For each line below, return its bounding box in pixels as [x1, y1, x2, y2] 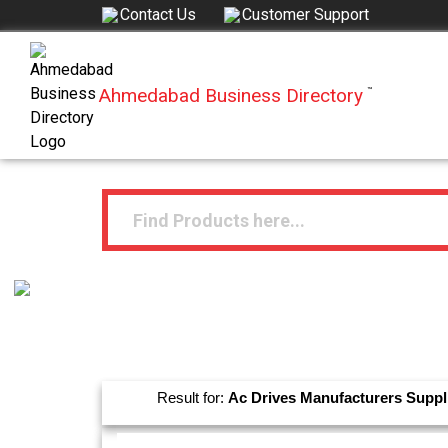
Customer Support [242, 5, 369, 25]
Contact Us [120, 5, 196, 25]
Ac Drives [228, 389, 300, 407]
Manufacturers [300, 389, 406, 407]
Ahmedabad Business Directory [99, 83, 364, 107]
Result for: [157, 389, 228, 407]
